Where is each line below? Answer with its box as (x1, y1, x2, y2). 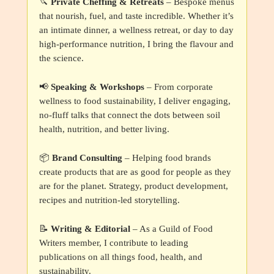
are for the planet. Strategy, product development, (39, 181, 228, 191)
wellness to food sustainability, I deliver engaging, (39, 96, 231, 106)
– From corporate (144, 82, 213, 92)
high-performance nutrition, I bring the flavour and (39, 39, 234, 49)
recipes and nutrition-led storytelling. (39, 195, 180, 205)
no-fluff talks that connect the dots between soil (39, 110, 220, 120)
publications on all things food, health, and (39, 252, 202, 262)
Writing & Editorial (51, 224, 130, 234)
